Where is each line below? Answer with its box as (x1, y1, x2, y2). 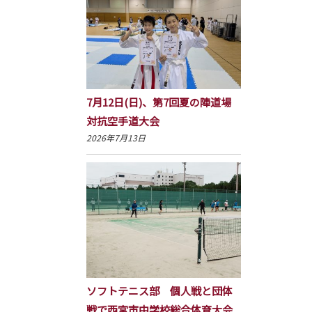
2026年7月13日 (86, 131, 146, 143)
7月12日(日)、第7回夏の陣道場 (86, 94, 231, 109)
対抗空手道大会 (86, 113, 159, 128)
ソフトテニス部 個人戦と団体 (86, 283, 233, 299)
